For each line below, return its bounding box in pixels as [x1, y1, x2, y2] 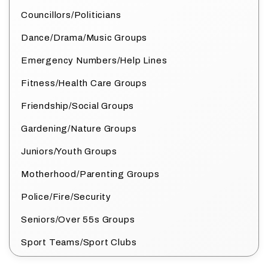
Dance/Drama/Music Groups [21, 32, 148, 42]
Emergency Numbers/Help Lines [21, 55, 167, 65]
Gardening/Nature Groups [21, 123, 137, 133]
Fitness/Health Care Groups [21, 78, 147, 88]
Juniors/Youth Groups [21, 146, 117, 156]
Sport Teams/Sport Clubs [21, 237, 137, 247]
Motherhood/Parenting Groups [21, 169, 160, 179]
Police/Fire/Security [21, 191, 111, 202]
